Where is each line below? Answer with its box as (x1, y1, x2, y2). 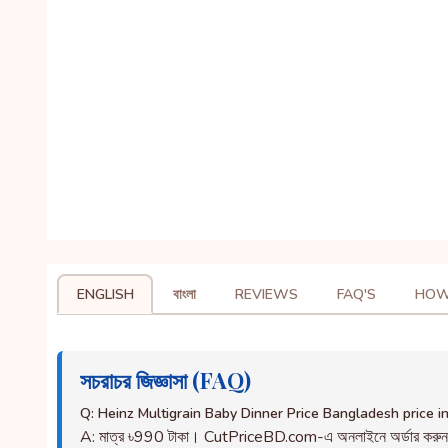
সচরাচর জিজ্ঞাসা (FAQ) (80, 365, 251, 395)
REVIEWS (234, 284, 298, 304)
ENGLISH (76, 284, 134, 304)
